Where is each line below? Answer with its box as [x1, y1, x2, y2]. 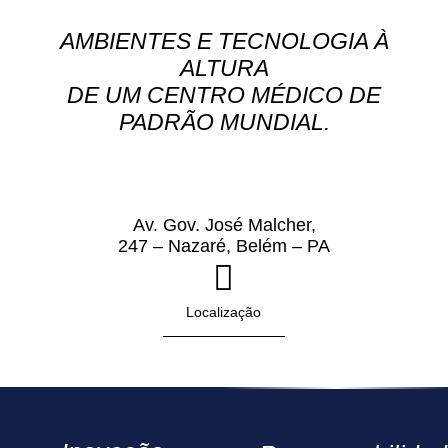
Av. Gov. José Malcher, [132, 214, 316, 235]
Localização [186, 304, 262, 321]
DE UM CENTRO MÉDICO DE [67, 82, 381, 109]
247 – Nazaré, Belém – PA [118, 235, 330, 256]
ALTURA [179, 55, 269, 82]
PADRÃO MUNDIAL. [118, 109, 330, 136]
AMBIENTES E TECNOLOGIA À [59, 28, 389, 55]
